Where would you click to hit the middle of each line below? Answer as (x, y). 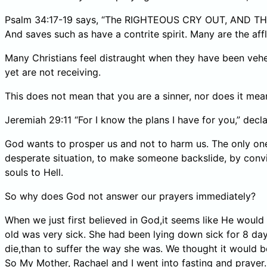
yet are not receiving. (53, 72)
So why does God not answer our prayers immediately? (130, 196)
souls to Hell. (34, 172)
